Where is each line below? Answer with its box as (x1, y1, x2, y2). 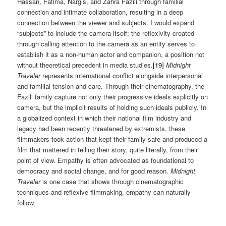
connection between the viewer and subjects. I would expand (17, 17, 195, 27)
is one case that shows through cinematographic (40, 176, 184, 186)
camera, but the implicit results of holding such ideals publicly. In (17, 102, 207, 112)
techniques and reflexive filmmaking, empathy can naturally (17, 187, 191, 197)
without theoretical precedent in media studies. (17, 60, 153, 70)
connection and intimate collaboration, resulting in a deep (17, 7, 184, 17)
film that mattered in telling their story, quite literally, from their (17, 144, 198, 154)
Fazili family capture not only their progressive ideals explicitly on (17, 91, 208, 101)
